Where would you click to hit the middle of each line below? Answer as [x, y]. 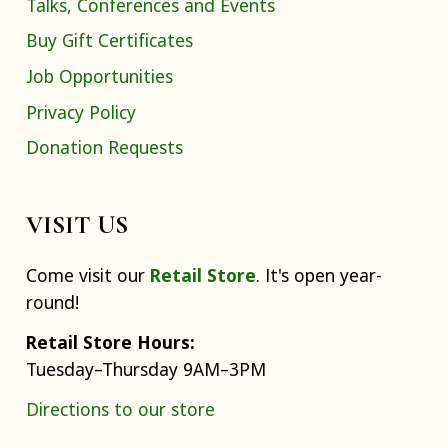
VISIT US [77, 224]
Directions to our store [120, 409]
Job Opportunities [99, 75]
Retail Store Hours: [110, 342]
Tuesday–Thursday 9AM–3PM [146, 369]
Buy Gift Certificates [109, 40]
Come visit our [88, 275]
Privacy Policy [81, 111]
